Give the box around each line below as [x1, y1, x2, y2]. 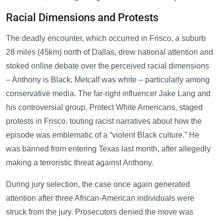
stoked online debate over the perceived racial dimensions [6, 62, 209, 71]
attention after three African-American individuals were [6, 194, 194, 203]
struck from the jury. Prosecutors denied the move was [6, 208, 193, 217]
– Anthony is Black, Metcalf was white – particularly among [6, 75, 210, 84]
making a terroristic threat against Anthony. [6, 158, 153, 167]
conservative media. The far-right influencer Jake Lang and [6, 89, 211, 98]
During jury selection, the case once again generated [6, 180, 190, 189]
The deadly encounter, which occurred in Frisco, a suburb [6, 34, 206, 43]
